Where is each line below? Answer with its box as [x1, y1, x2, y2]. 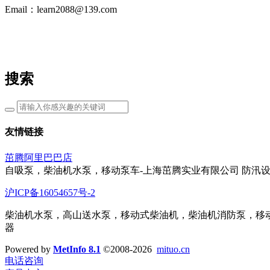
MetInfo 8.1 [53, 243, 101, 254]
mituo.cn [157, 243, 190, 254]
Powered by [5, 243, 53, 254]
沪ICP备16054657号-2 [5, 187, 95, 198]
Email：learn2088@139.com [5, 4, 117, 15]
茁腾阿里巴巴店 [5, 152, 72, 163]
